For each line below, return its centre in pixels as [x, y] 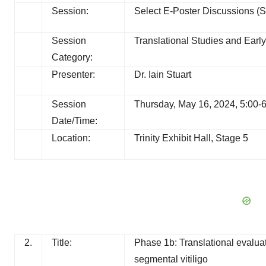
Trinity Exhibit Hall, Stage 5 [191, 138]
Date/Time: [75, 121]
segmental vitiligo [171, 259]
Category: [72, 57]
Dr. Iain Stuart [163, 75]
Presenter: [73, 75]
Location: [71, 138]
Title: [62, 243]
